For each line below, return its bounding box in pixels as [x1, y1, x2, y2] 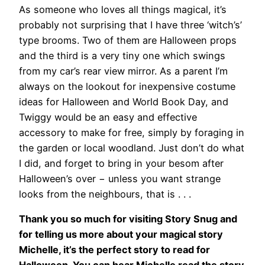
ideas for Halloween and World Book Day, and [19, 95, 228, 108]
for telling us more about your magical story [19, 228, 223, 240]
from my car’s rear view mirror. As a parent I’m [19, 64, 228, 77]
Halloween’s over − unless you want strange [19, 172, 221, 185]
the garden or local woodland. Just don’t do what [19, 141, 244, 154]
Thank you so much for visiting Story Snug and [19, 212, 237, 225]
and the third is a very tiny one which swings [19, 49, 225, 62]
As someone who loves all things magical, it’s [19, 3, 227, 15]
